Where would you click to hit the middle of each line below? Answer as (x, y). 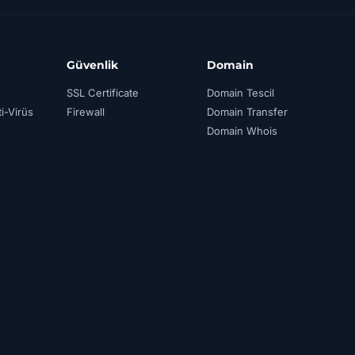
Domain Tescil (240, 93)
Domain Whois (242, 131)
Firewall (86, 112)
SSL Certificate (103, 93)
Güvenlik (93, 65)
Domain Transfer (247, 112)
